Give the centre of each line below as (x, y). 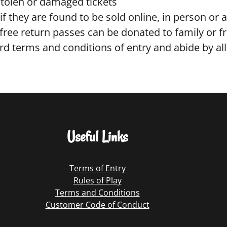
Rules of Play (97, 181)
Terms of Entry (97, 168)
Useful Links (97, 136)
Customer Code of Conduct (97, 205)
